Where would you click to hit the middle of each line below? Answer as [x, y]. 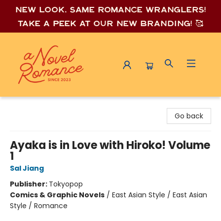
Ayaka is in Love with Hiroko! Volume [110, 145]
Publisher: [29, 184]
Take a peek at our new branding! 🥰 [110, 23]
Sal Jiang [27, 168]
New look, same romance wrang [98, 10]
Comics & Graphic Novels [57, 195]
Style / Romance [39, 206]
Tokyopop [66, 184]
